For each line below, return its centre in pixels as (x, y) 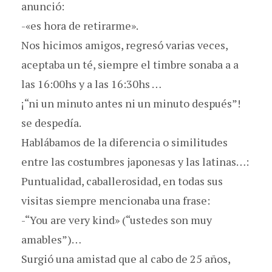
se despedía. (51, 122)
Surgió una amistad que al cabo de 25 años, (126, 258)
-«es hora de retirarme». (80, 25)
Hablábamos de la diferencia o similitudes (124, 142)
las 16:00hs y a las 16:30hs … (91, 83)
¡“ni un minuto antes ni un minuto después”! (131, 103)
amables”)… (51, 239)
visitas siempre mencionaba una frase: (116, 200)
